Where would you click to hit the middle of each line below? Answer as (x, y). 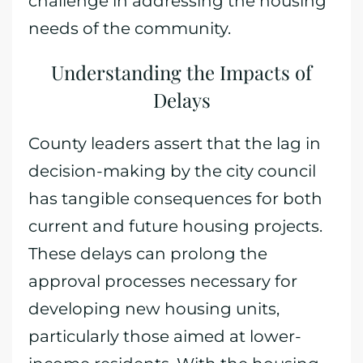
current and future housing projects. (175, 226)
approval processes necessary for (163, 281)
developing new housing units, (154, 309)
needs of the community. (130, 28)
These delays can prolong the (148, 254)
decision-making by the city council (172, 171)
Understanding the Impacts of (181, 72)
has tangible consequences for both (175, 199)
